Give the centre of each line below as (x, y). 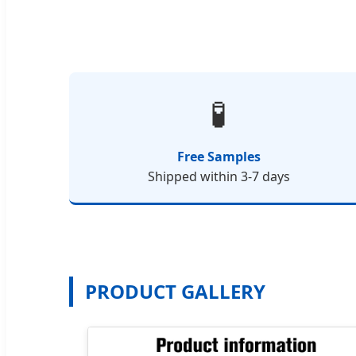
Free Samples (219, 156)
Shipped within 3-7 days (219, 176)
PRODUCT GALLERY (175, 291)
